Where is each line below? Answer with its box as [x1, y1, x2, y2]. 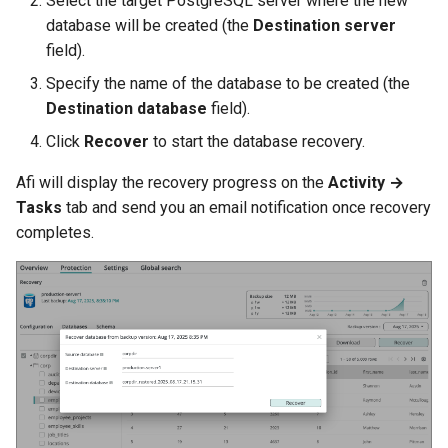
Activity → [328, 172, 404, 192]
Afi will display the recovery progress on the [16, 172, 328, 192]
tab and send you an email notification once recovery [62, 197, 431, 217]
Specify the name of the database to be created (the [46, 73, 410, 93]
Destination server [253, 15, 396, 35]
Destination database [46, 98, 207, 118]
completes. [16, 222, 94, 242]
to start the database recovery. [149, 131, 365, 151]
